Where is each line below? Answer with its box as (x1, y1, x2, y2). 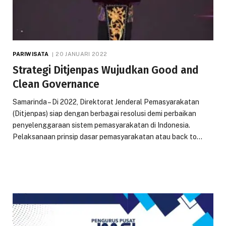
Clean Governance (13, 77, 99, 91)
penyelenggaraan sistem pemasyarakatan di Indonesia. (13, 121, 190, 129)
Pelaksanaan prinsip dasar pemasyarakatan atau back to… (13, 132, 202, 141)
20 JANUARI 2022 (55, 50, 107, 57)
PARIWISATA (13, 50, 49, 57)
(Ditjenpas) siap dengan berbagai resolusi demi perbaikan (13, 109, 196, 118)
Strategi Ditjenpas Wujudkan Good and (13, 63, 199, 77)
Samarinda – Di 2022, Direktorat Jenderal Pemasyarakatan (13, 97, 199, 106)
